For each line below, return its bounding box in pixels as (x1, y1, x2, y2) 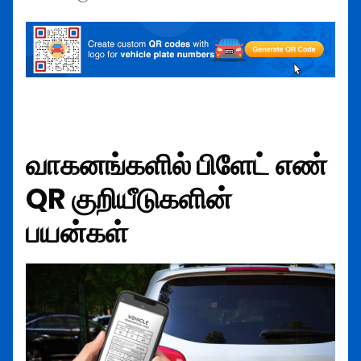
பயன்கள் (26, 212, 128, 252)
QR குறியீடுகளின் (26, 178, 232, 218)
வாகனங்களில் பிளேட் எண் (26, 144, 327, 185)
